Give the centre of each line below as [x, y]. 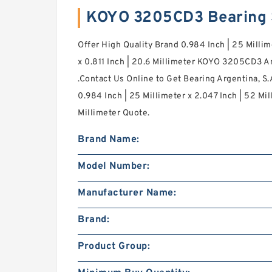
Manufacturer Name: [127, 193]
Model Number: [114, 166]
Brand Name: [109, 140]
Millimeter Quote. [114, 113]
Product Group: [114, 246]
